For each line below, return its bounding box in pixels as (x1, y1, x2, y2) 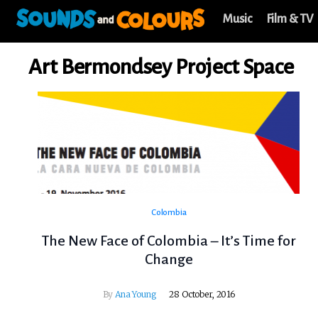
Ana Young (115, 289, 156, 300)
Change (144, 251, 193, 268)
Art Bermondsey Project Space (28, 55, 294, 78)
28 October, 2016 (169, 289, 235, 300)
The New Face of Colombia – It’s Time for (41, 233, 296, 249)
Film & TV (265, 13, 314, 26)
